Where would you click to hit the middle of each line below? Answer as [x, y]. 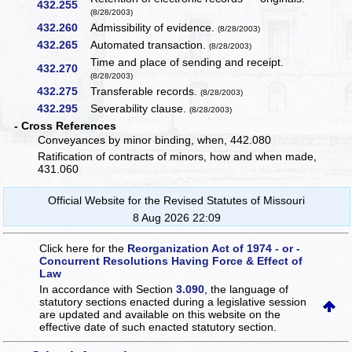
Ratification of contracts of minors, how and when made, [178, 157]
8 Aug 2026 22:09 [176, 217]
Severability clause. [140, 109]
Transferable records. [146, 92]
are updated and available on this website [145, 314]
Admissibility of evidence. [154, 28]
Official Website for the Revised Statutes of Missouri [177, 200]
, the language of [247, 289]
